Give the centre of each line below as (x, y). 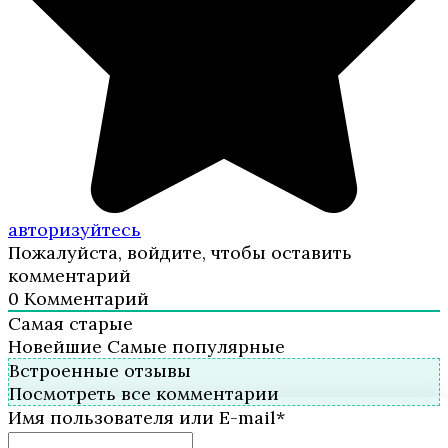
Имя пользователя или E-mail (142, 418)
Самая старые (70, 324)
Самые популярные (196, 347)
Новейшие (55, 347)
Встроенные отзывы (100, 371)
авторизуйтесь (74, 230)
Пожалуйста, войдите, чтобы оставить (180, 253)
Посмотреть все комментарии (144, 394)
